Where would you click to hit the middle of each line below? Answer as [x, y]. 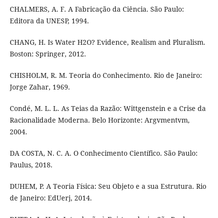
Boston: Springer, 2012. [48, 54]
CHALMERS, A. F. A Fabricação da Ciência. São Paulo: [97, 9]
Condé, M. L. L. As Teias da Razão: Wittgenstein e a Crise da [108, 108]
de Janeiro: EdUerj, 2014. [51, 198]
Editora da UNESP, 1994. [49, 20]
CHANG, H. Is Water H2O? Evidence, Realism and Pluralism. [107, 42]
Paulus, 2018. [31, 164]
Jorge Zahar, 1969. [40, 87]
